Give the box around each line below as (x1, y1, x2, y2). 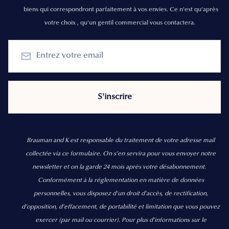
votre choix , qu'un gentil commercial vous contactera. (44, 19, 197, 26)
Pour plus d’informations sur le (121, 217, 207, 223)
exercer (35, 217, 59, 223)
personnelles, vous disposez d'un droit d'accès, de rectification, (33, 190, 208, 197)
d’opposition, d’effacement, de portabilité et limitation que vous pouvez (21, 203, 220, 210)
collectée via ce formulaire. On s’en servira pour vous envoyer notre (26, 150, 216, 157)
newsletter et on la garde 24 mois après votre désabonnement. (32, 164, 208, 170)
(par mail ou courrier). (58, 217, 122, 223)
